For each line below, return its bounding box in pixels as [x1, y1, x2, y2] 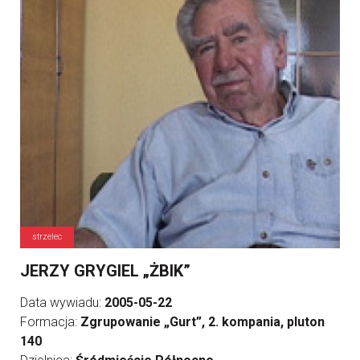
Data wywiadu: [20, 295, 104, 311]
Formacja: [20, 314, 80, 330]
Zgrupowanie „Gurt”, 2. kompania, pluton [80, 314, 325, 330]
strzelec [32, 232, 62, 242]
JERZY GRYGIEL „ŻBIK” [20, 261, 190, 281]
